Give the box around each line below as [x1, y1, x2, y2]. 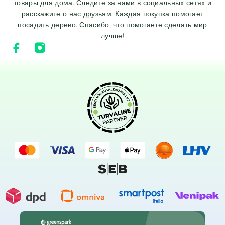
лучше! [101, 31, 124, 40]
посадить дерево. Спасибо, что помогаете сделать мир [18, 20, 207, 29]
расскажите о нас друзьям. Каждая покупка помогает [21, 9, 204, 18]
